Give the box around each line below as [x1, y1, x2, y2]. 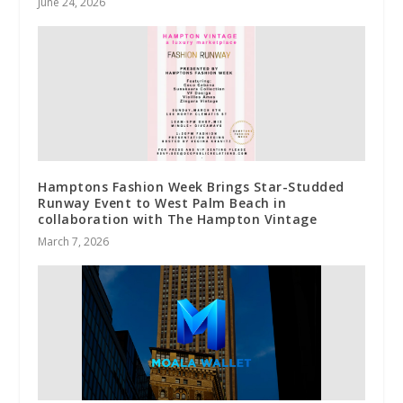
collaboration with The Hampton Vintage [38, 210, 318, 228]
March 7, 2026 [38, 233, 110, 249]
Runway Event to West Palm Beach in [38, 193, 287, 211]
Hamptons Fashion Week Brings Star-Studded [38, 177, 345, 195]
